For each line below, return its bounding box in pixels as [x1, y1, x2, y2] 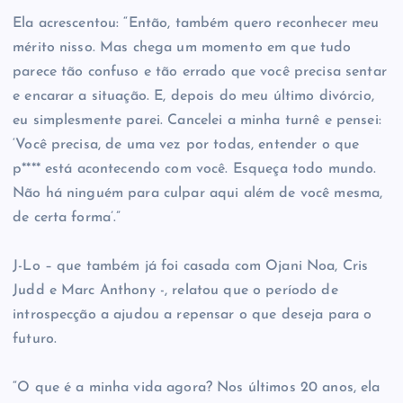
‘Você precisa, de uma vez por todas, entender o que [13, 138, 360, 153]
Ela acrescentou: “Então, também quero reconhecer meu [13, 16, 380, 31]
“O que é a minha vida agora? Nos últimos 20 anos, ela [13, 381, 381, 396]
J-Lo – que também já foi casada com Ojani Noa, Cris [13, 259, 369, 274]
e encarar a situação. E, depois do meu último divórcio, [13, 89, 374, 104]
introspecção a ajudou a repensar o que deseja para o [13, 308, 372, 323]
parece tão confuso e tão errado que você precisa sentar [13, 65, 387, 80]
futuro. [13, 332, 58, 347]
